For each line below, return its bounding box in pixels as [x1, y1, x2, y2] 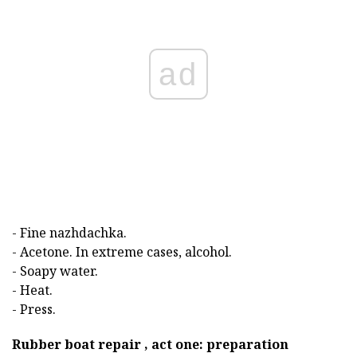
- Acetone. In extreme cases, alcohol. [12, 242, 232, 261]
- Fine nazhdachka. [12, 223, 127, 241]
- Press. [12, 300, 56, 318]
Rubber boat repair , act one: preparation [12, 335, 288, 353]
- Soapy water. [12, 261, 98, 280]
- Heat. [12, 280, 53, 299]
